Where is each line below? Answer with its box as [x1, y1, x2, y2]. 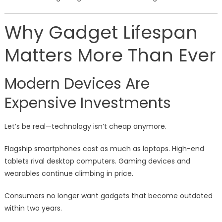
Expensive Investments [4, 93, 171, 114]
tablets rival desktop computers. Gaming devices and [4, 156, 190, 166]
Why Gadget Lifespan [4, 20, 198, 46]
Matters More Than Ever [4, 43, 216, 68]
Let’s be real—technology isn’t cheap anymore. [4, 121, 166, 132]
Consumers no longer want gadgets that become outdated [4, 191, 213, 201]
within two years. [4, 203, 62, 214]
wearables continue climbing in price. [4, 168, 133, 179]
